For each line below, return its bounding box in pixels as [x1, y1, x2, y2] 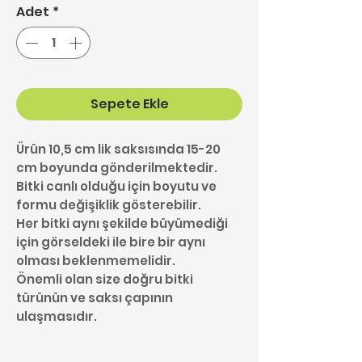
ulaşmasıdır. [16, 307, 97, 325]
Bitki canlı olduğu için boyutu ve [16, 177, 217, 195]
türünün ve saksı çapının [16, 288, 173, 306]
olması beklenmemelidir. [16, 251, 175, 269]
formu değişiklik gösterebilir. [16, 196, 201, 213]
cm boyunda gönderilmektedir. [16, 158, 217, 176]
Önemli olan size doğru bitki [16, 270, 193, 288]
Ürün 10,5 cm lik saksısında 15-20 [16, 140, 221, 158]
